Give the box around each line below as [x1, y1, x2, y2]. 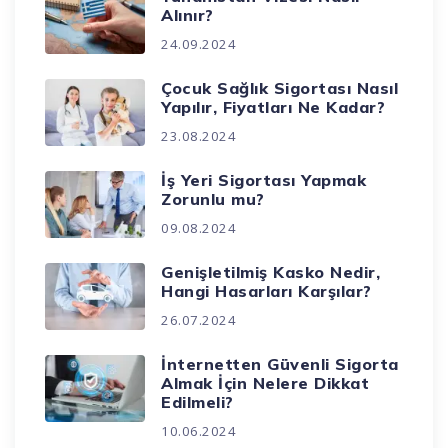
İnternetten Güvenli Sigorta [161, 354, 399, 375]
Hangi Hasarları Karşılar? [161, 281, 372, 302]
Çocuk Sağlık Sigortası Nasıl [161, 78, 399, 99]
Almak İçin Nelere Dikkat [161, 373, 370, 394]
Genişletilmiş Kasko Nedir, [161, 262, 381, 283]
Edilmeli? [161, 392, 234, 413]
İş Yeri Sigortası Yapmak [161, 170, 367, 191]
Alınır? [161, 5, 214, 26]
